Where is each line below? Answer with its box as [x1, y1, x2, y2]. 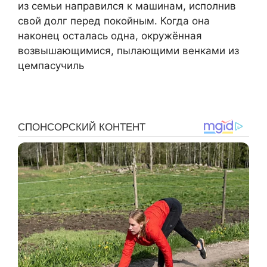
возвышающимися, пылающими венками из [18, 45, 239, 57]
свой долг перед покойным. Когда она [18, 15, 210, 27]
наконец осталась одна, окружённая [18, 30, 202, 42]
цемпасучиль [18, 60, 84, 72]
